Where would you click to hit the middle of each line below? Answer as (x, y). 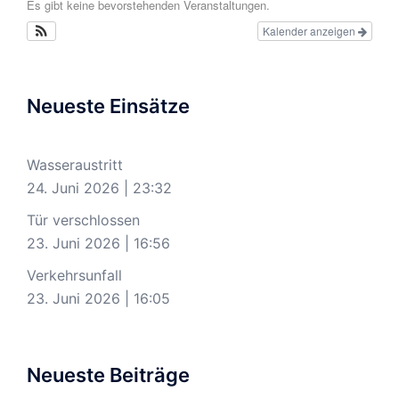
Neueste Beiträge (108, 375)
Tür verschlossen (83, 220)
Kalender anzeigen (310, 31)
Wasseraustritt (75, 165)
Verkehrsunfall (74, 275)
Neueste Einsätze (108, 106)
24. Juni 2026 (73, 188)
